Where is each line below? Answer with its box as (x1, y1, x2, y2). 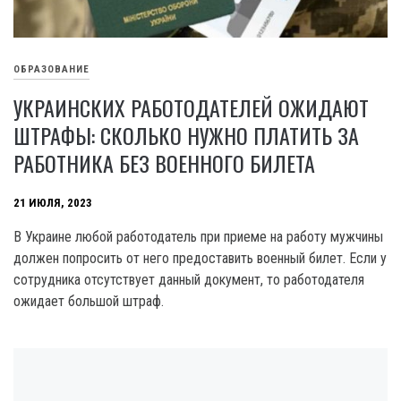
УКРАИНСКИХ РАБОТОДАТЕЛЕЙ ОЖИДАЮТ (13, 91, 369, 124)
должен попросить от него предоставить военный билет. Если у (13, 250, 387, 268)
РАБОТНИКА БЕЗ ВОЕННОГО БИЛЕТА (13, 147, 315, 180)
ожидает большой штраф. (13, 293, 164, 311)
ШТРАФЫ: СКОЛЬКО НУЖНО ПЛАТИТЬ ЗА (13, 119, 359, 152)
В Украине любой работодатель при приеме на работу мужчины (13, 228, 383, 246)
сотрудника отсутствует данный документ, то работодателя (13, 271, 364, 289)
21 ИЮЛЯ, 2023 (13, 196, 92, 210)
